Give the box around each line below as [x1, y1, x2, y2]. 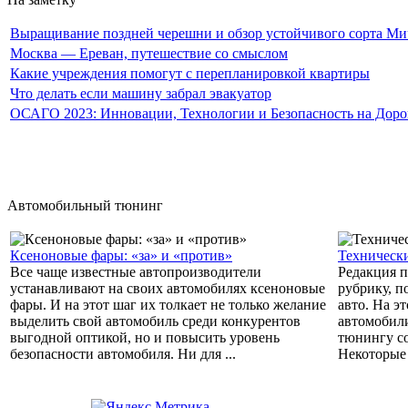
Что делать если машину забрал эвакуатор [10, 86, 271, 102]
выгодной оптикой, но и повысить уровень [10, 330, 280, 346]
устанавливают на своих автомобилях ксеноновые [10, 280, 325, 297]
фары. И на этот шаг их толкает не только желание [10, 297, 326, 313]
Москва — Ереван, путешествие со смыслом [10, 46, 288, 62]
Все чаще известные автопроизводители [10, 264, 261, 280]
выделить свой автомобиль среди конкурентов [10, 313, 301, 330]
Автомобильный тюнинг [7, 198, 163, 214]
